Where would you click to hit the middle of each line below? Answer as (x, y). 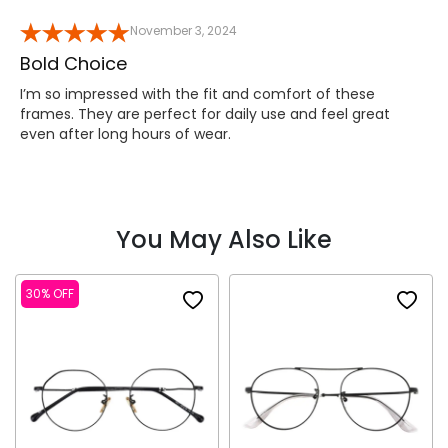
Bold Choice (73, 63)
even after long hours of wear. (125, 133)
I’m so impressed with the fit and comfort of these (197, 93)
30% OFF (50, 293)
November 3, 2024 (183, 30)
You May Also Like (224, 239)
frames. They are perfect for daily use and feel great (205, 113)
